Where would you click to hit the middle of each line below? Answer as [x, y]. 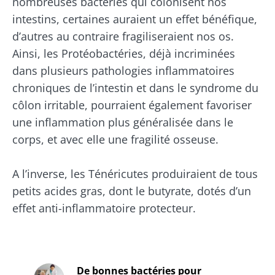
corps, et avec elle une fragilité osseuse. [115, 139]
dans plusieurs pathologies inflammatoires [123, 70]
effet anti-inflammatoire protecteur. [104, 208]
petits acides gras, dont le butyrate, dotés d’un [132, 191]
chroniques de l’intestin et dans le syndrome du [135, 87]
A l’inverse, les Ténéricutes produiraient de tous [135, 173]
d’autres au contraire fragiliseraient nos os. [123, 36]
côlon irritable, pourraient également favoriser [132, 105]
